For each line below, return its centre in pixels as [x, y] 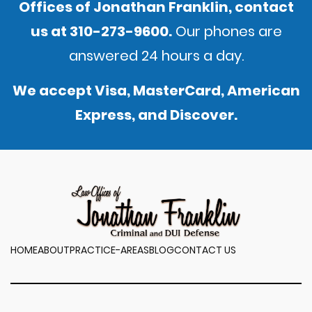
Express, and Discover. [156, 115]
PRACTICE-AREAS [109, 250]
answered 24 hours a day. [156, 55]
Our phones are [227, 31]
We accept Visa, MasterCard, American [156, 91]
